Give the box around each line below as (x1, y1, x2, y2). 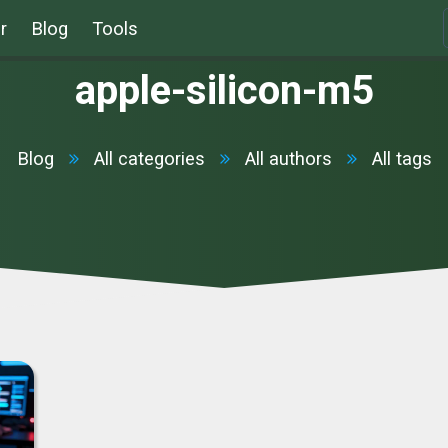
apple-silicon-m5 (74, 67, 374, 114)
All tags (371, 148, 432, 169)
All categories (93, 148, 205, 169)
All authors (244, 148, 332, 169)
